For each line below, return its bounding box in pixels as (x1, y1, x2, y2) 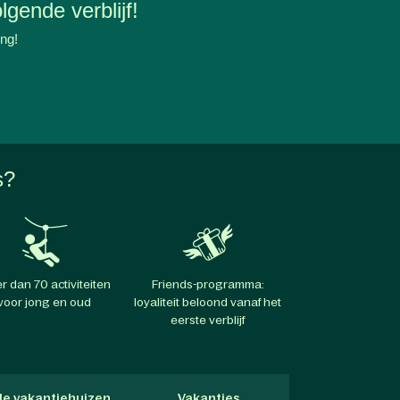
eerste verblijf (171, 312, 246, 327)
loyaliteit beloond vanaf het (134, 295, 282, 309)
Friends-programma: (151, 277, 264, 291)
